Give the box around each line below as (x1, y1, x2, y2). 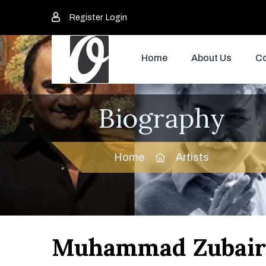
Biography (98, 101, 225, 135)
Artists (176, 151, 209, 163)
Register (69, 13, 103, 22)
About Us (191, 53, 232, 63)
